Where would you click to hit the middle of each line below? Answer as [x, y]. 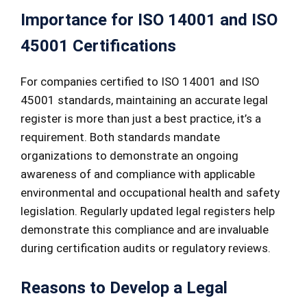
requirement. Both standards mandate [120, 137]
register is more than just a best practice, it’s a [141, 118]
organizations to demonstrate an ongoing [130, 155]
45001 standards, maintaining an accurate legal [144, 100]
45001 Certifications [98, 46]
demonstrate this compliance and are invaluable [145, 229]
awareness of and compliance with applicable [138, 174]
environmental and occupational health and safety [150, 192]
